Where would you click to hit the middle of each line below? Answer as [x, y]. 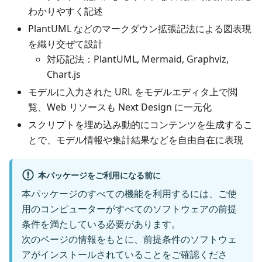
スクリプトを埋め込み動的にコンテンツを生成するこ [140, 125]
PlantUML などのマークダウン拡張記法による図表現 [140, 29]
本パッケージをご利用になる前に [99, 175]
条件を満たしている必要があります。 [101, 224]
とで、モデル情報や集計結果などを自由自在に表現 [136, 140]
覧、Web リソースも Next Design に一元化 [120, 107]
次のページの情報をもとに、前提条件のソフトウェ [129, 239]
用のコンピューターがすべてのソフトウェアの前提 [129, 209]
